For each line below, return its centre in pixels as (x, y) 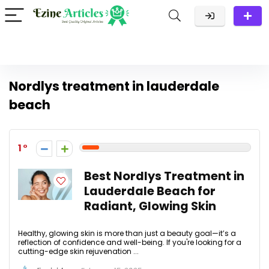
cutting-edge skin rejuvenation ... (78, 251)
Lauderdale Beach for (150, 191)
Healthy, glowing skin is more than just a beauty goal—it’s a (127, 233)
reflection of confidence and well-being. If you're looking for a (130, 242)
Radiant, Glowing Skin (150, 206)
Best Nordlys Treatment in (164, 176)
